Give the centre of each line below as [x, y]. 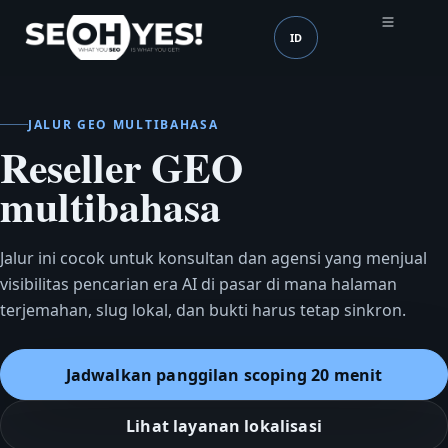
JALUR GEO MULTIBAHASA [123, 124]
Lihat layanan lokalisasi [224, 425]
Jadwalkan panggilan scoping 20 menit [224, 374]
